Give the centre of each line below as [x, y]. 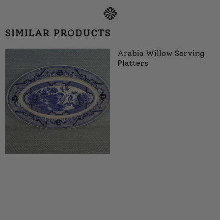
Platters [133, 63]
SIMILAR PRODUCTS [58, 33]
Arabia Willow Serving [161, 53]
